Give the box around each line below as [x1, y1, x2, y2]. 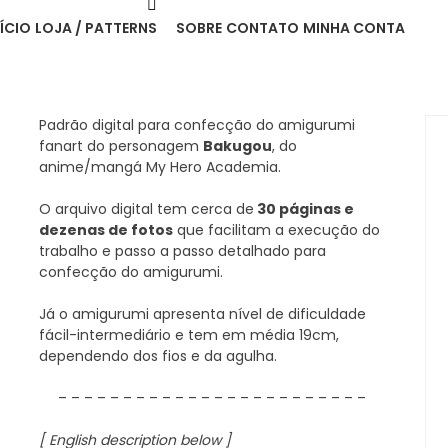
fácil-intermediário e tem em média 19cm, [38, 325, 339, 345]
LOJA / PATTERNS [34, 17, 157, 38]
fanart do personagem [38, 136, 203, 156]
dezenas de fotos [38, 220, 173, 240]
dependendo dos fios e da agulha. [38, 346, 277, 366]
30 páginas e [253, 199, 354, 219]
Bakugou [202, 136, 272, 156]
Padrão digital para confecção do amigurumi [38, 115, 355, 135]
